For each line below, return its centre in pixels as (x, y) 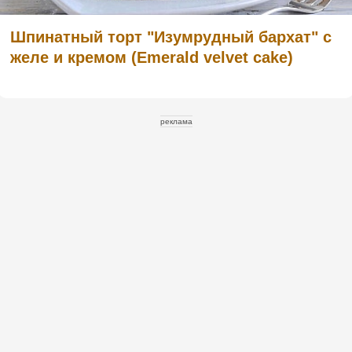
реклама (176, 122)
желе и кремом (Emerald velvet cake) (152, 58)
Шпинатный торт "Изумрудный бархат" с (171, 37)
